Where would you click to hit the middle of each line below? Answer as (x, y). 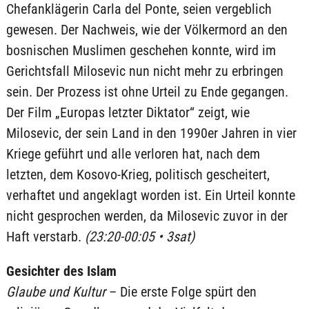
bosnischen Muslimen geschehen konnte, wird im (141, 50)
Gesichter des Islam (61, 271)
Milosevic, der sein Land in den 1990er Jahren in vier (151, 133)
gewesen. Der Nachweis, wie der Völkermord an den (147, 30)
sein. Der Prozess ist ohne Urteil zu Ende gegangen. (147, 92)
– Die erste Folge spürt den (181, 292)
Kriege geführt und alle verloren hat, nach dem (133, 154)
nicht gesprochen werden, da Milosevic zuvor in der (147, 216)
